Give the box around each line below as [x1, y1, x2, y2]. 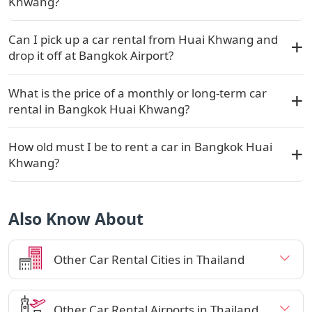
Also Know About [8, 207, 143, 230]
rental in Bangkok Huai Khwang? [8, 100, 189, 117]
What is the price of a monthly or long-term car [8, 84, 267, 101]
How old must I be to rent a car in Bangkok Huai [8, 138, 272, 155]
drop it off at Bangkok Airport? [8, 47, 173, 63]
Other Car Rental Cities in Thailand [54, 251, 244, 267]
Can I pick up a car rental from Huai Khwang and [8, 31, 278, 47]
